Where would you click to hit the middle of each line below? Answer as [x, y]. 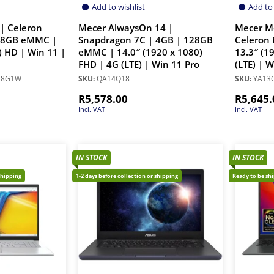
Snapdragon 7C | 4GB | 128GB [146, 40]
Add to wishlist [118, 7]
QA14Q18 [112, 79]
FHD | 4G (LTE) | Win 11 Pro [139, 65]
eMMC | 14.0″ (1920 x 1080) [140, 53]
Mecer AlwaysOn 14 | [126, 28]
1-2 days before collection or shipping [127, 176]
